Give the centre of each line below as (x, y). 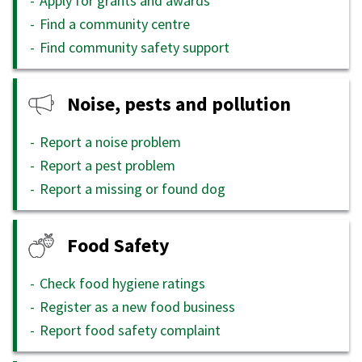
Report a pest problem (107, 165)
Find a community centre (115, 23)
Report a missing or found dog (133, 188)
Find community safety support (135, 47)
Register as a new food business (137, 306)
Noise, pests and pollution (179, 104)
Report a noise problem (110, 141)
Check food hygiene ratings (122, 283)
